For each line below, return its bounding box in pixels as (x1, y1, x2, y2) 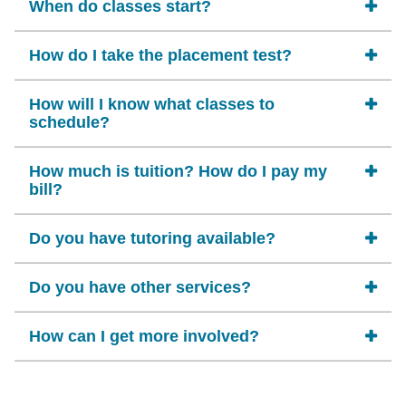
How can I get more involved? (29, 327, 259, 345)
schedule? (29, 113, 110, 131)
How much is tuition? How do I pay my (29, 162, 327, 180)
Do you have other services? (29, 278, 251, 296)
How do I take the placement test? (29, 46, 292, 64)
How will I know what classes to (29, 95, 275, 113)
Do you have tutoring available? (29, 229, 275, 247)
